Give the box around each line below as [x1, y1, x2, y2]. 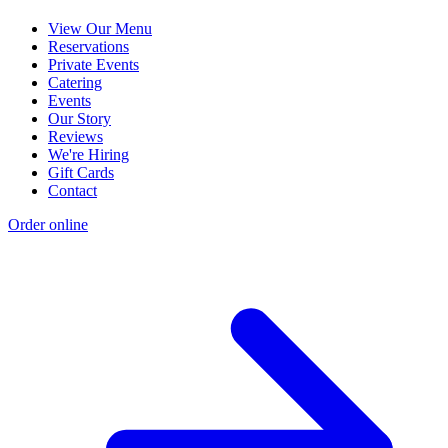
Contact [48, 182, 97, 200]
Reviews [48, 128, 103, 146]
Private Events [48, 56, 139, 74]
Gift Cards [48, 164, 114, 182]
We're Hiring [48, 146, 129, 164]
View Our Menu [48, 20, 152, 38]
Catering [48, 74, 102, 92]
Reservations [48, 38, 129, 56]
